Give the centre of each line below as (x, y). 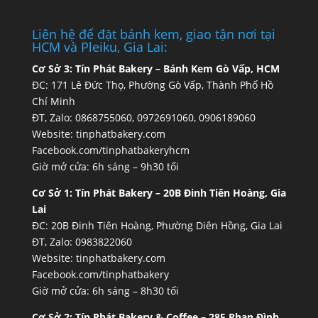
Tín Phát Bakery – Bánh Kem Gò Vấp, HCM (177, 68)
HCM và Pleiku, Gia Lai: (99, 46)
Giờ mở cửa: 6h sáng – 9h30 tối (105, 166)
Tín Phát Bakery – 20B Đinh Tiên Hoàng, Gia (180, 192)
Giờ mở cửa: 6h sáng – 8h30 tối (105, 290)
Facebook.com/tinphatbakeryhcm (110, 150)
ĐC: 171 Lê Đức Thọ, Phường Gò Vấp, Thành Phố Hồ (152, 84)
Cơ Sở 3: (53, 68)
